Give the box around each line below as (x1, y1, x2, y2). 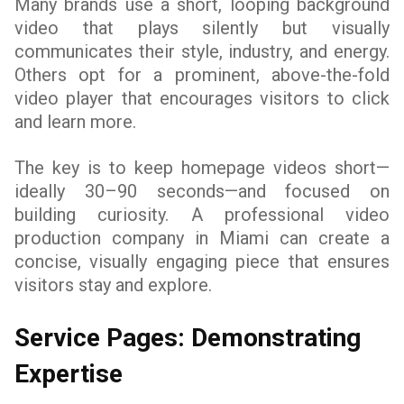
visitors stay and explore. (14, 274, 212, 296)
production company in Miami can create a (14, 227, 390, 249)
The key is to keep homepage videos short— (14, 157, 390, 179)
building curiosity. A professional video (14, 204, 390, 225)
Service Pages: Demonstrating (14, 323, 361, 353)
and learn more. (14, 111, 136, 133)
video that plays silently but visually (14, 17, 390, 39)
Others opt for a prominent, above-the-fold (14, 64, 390, 86)
